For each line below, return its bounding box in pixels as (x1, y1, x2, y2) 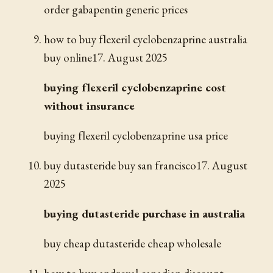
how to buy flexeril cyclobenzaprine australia (44, 31, 247, 47)
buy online (44, 49, 92, 65)
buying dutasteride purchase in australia (44, 205, 245, 221)
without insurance (44, 97, 135, 113)
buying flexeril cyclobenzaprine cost (44, 79, 226, 95)
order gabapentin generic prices (44, 1, 188, 17)
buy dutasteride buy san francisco (44, 157, 196, 173)
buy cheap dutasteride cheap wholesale (44, 235, 221, 251)
